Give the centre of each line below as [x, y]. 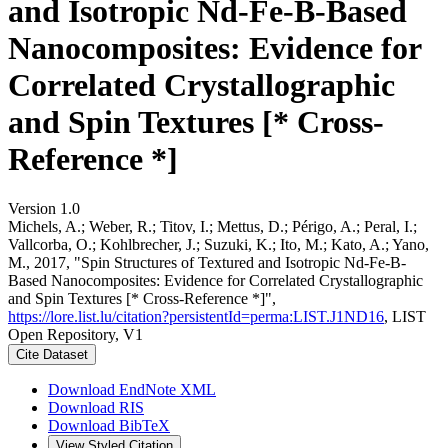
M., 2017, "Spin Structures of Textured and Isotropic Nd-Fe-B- [207, 262]
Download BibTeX [109, 425]
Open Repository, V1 [75, 334]
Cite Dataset [52, 354]
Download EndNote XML [132, 389]
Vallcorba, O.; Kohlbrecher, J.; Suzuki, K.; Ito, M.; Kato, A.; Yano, [218, 244]
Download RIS [96, 407]
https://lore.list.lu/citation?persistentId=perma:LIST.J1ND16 [196, 316]
